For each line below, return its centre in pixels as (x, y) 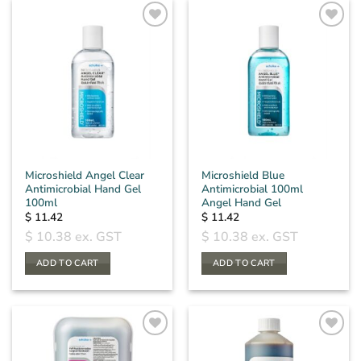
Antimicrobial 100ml (253, 189)
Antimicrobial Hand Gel (83, 189)
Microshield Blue (243, 175)
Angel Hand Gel (242, 202)
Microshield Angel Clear (85, 175)
